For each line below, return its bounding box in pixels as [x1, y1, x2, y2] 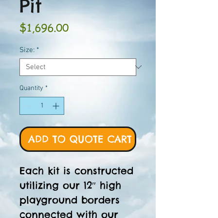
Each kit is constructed [19, 164, 133, 177]
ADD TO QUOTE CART [28, 132, 132, 145]
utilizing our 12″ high [19, 179, 121, 191]
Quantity [19, 84, 43, 92]
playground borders [19, 193, 120, 206]
